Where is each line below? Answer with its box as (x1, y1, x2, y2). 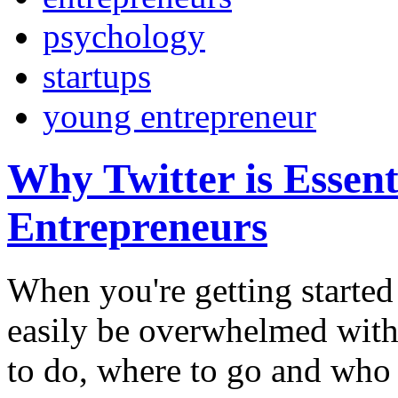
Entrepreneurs (7, 203, 267, 251)
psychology (43, 16, 205, 55)
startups (43, 56, 151, 95)
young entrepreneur (43, 96, 316, 135)
